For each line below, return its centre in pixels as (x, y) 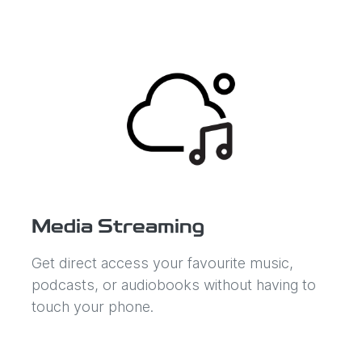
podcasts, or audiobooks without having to (174, 284)
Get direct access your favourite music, (162, 263)
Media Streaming (118, 227)
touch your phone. (93, 306)
